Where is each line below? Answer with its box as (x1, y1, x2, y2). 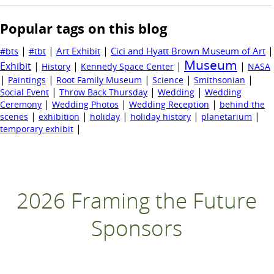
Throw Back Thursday (59, 86, 147, 98)
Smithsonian (194, 74, 245, 86)
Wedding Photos (52, 98, 119, 111)
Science (152, 74, 183, 86)
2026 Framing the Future (17, 185, 257, 215)
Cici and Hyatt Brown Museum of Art (111, 45, 265, 57)
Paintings (8, 74, 46, 86)
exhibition (39, 111, 80, 123)
